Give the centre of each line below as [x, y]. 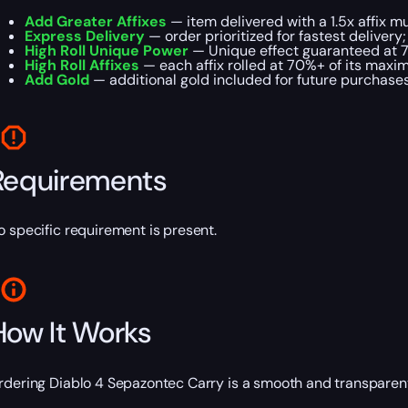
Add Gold [56, 80]
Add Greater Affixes [95, 22]
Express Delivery [84, 36]
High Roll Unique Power [106, 51]
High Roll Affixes [82, 66]
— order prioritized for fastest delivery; [275, 36]
